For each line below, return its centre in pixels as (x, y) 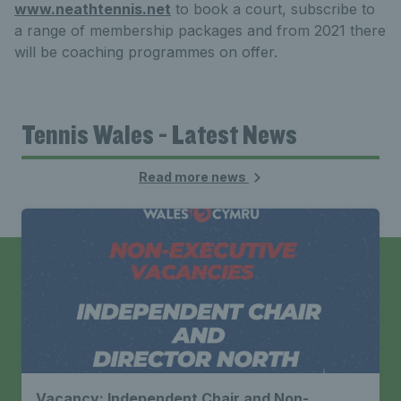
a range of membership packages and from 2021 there (200, 30)
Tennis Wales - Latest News (159, 133)
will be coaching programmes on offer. (146, 51)
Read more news (193, 176)
